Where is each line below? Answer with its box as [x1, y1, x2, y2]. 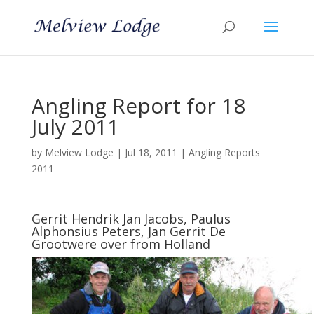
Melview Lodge [44, 146, 114, 159]
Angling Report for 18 [31, 91, 245, 120]
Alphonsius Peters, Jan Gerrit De [31, 223, 226, 240]
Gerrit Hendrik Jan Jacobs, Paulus [31, 210, 231, 227]
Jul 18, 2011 [124, 146, 177, 159]
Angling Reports [188, 146, 260, 159]
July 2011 [31, 112, 119, 141]
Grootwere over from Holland [31, 235, 210, 252]
